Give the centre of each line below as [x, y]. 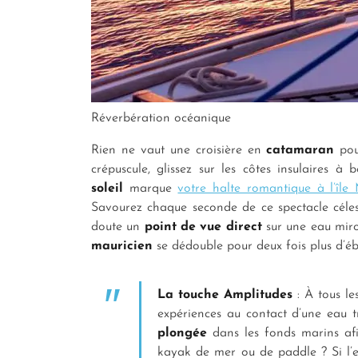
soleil [107, 189]
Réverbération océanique [161, 119]
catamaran [300, 151]
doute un [118, 227]
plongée [182, 334]
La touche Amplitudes [225, 295]
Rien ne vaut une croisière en [179, 151]
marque [151, 189]
